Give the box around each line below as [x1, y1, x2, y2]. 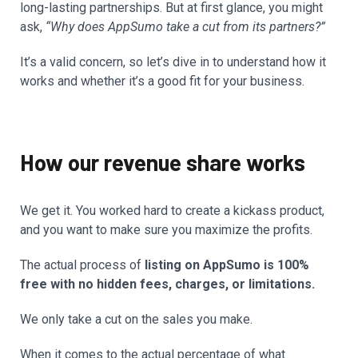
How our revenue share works [20, 149, 305, 176]
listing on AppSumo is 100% [145, 257, 309, 272]
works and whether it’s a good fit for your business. [20, 74, 304, 89]
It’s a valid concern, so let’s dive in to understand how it [20, 54, 326, 70]
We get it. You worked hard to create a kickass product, [20, 203, 324, 218]
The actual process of [20, 257, 145, 272]
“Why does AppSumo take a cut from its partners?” [46, 19, 325, 34]
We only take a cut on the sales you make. [20, 312, 253, 327]
